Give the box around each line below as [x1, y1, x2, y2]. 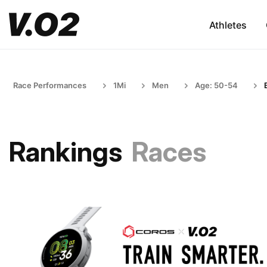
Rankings [9, 135, 122, 168]
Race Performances [13, 80, 86, 90]
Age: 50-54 [195, 80, 238, 90]
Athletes [209, 18, 247, 31]
